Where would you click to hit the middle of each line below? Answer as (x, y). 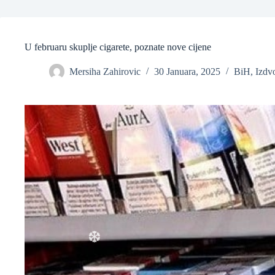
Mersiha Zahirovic (105, 72)
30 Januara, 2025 (187, 72)
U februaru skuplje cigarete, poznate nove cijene (118, 47)
